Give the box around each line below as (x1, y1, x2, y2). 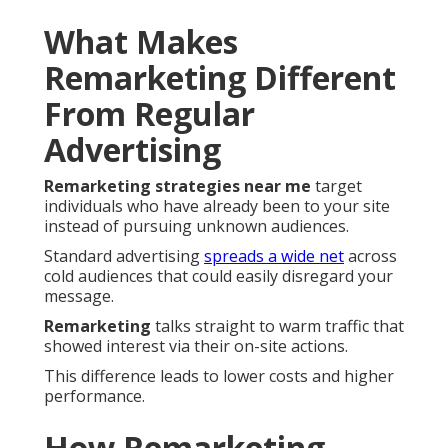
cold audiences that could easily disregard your (44, 265, 393, 288)
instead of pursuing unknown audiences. (44, 215, 349, 238)
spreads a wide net (204, 245, 344, 268)
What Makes (44, 20, 238, 64)
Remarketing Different (44, 56, 396, 100)
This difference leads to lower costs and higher (44, 365, 394, 388)
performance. (44, 385, 145, 408)
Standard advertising (44, 245, 204, 268)
